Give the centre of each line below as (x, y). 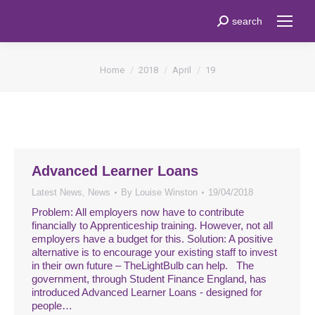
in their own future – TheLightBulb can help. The (143, 265)
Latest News (57, 192)
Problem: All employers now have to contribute (138, 212)
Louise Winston (166, 192)
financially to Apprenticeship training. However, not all (152, 225)
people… (52, 306)
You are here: (130, 63)
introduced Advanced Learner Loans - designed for (147, 292)
